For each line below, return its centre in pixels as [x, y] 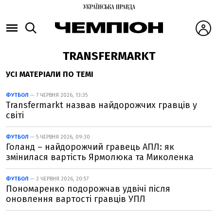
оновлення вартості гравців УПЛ [76, 199]
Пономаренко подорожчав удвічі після [88, 189]
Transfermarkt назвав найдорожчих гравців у [101, 105]
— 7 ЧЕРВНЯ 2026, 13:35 [58, 95]
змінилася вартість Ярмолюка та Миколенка [100, 157]
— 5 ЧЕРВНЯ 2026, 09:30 [59, 137]
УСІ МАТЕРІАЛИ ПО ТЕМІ [50, 74]
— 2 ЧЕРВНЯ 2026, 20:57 [59, 179]
